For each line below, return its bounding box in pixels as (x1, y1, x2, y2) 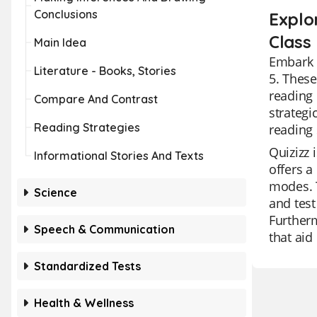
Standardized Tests (34, 259, 141, 273)
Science (34, 185, 77, 200)
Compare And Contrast (34, 92, 158, 106)
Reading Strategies (34, 120, 140, 134)
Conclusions (34, 7, 98, 21)
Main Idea (34, 35, 86, 50)
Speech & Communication (34, 222, 175, 236)
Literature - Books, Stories (34, 64, 176, 78)
